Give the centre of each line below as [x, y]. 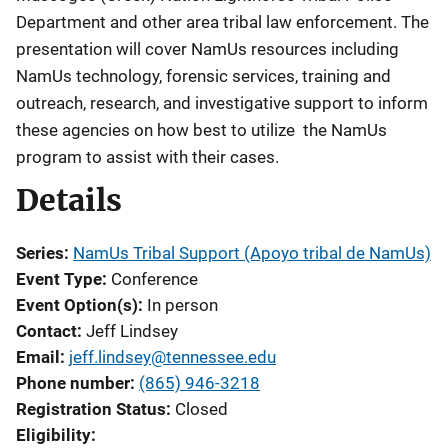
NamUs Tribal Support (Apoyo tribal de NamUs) [252, 252]
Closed [201, 408]
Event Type [59, 278]
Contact [46, 330]
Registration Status [91, 408]
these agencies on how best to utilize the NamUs [201, 129]
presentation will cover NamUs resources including [207, 48]
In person [182, 304]
